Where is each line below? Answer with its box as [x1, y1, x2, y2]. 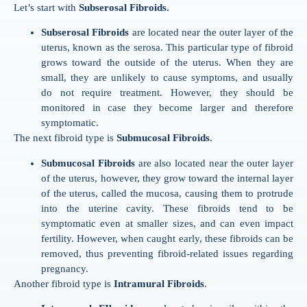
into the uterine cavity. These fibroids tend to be [41, 202, 293, 214]
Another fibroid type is [14, 278, 114, 289]
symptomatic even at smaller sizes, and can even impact [41, 217, 293, 229]
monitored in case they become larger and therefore [41, 102, 293, 114]
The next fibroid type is [14, 132, 116, 144]
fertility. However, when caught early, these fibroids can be [41, 232, 293, 244]
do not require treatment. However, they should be [41, 87, 293, 99]
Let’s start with [14, 1, 79, 13]
